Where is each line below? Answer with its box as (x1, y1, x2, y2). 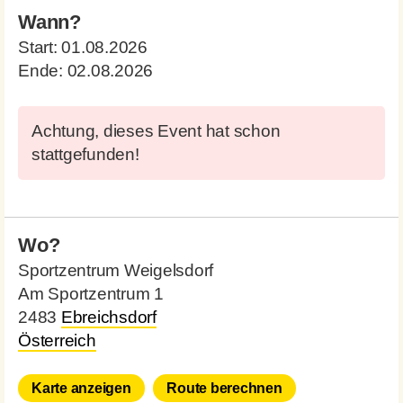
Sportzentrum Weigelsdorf (18, 261, 213, 280)
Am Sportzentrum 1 (18, 284, 164, 303)
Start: (18, 38, 62, 57)
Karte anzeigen (31, 381, 131, 396)
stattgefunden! (31, 145, 139, 164)
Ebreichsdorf (60, 308, 157, 327)
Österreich (18, 331, 96, 350)
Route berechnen (166, 381, 282, 396)
